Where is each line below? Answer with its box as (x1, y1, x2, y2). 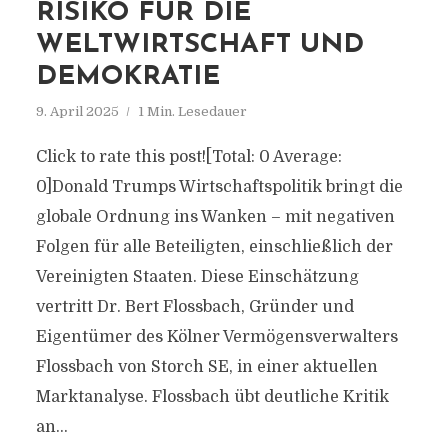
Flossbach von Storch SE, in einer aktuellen (35, 358, 378, 376)
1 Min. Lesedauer (137, 104, 247, 119)
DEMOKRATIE (35, 64, 220, 91)
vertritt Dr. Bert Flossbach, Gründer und (35, 298, 354, 316)
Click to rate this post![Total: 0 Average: (35, 148, 342, 166)
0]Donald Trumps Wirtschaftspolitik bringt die (35, 178, 403, 196)
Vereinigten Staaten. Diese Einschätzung (35, 268, 359, 286)
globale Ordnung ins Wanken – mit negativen (35, 208, 395, 226)
